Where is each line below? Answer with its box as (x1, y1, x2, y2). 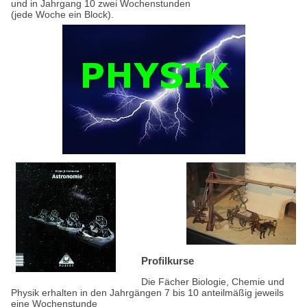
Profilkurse (141, 255, 194, 267)
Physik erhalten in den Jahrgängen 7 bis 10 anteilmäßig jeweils (11, 286, 284, 298)
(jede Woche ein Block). (11, 9, 114, 21)
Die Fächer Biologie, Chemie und (141, 275, 284, 287)
